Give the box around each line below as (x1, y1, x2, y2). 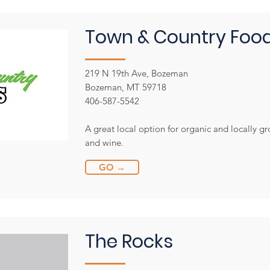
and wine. (85, 137, 124, 148)
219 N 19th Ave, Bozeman (85, 67, 188, 79)
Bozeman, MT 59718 (85, 81, 166, 93)
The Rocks (85, 229, 173, 254)
